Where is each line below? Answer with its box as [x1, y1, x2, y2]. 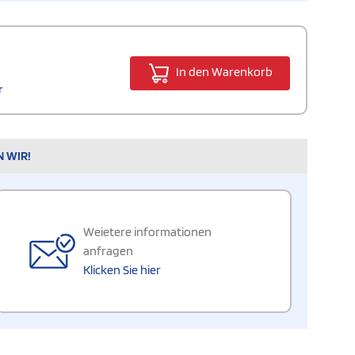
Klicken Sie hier [83, 261, 161, 277]
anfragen [83, 242, 133, 258]
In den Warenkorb [173, 63, 273, 79]
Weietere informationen [83, 223, 212, 239]
